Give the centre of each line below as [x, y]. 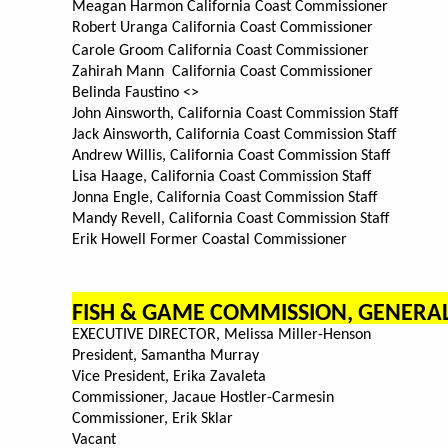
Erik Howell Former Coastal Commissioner [209, 240]
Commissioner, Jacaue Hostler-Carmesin [203, 398]
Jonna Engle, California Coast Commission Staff [226, 198]
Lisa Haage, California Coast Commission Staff [225, 177]
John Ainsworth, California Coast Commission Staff [235, 114]
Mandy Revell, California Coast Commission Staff [232, 219]
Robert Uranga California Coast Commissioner [222, 28]
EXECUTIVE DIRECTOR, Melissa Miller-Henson [221, 335]
